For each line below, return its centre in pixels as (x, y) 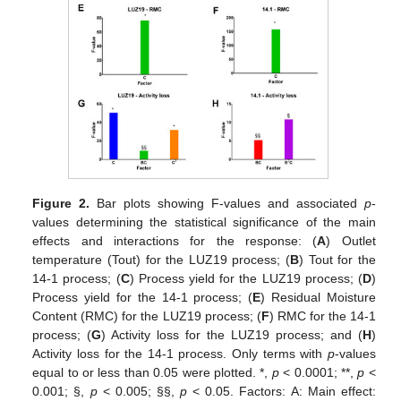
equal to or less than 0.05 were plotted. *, (152, 373)
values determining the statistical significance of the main (204, 222)
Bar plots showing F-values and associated (227, 204)
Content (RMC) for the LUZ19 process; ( (147, 316)
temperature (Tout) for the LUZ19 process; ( (161, 260)
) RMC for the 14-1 (322, 316)
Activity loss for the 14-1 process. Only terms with (180, 354)
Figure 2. (61, 204)
